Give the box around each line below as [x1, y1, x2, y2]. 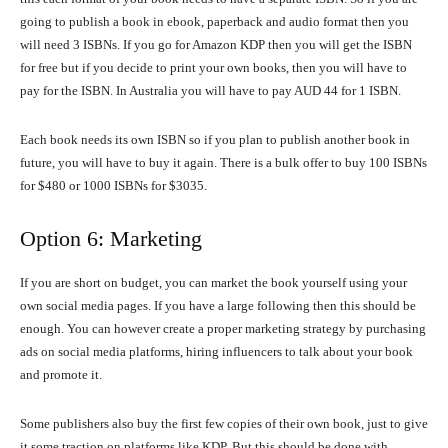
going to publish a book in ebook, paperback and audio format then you [20, 14, 409, 30]
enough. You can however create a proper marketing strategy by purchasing [20, 321, 426, 337]
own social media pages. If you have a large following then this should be [20, 298, 416, 314]
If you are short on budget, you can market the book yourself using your [20, 275, 407, 291]
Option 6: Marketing [20, 226, 202, 252]
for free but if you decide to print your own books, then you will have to [20, 60, 407, 76]
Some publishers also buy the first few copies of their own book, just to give [20, 416, 428, 432]
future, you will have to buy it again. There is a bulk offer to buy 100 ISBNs [20, 155, 427, 171]
